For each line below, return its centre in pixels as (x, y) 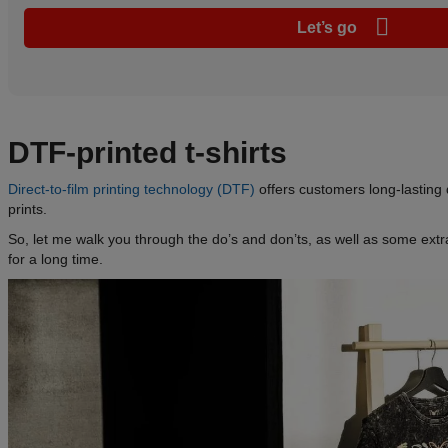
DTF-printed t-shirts (147, 153)
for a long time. (57, 259)
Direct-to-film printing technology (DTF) (131, 189)
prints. (29, 209)
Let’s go (329, 28)
